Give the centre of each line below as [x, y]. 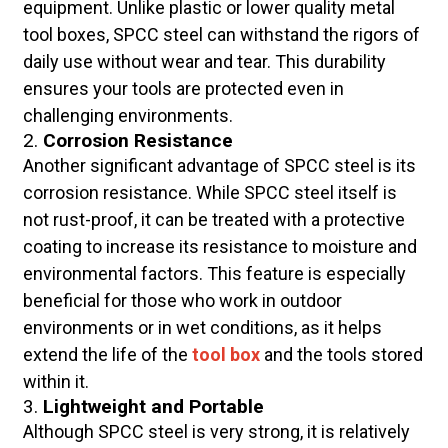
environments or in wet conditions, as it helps [202, 328]
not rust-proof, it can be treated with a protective [213, 220]
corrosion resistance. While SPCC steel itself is [209, 193]
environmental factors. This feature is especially [214, 274]
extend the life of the [107, 355]
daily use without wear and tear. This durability [204, 62]
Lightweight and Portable [153, 407]
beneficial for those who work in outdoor [182, 301]
